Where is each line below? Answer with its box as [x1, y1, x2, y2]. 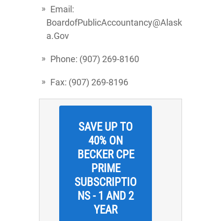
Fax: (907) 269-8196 [50, 77, 128, 87]
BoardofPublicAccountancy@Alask [46, 17, 182, 28]
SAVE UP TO [78, 120, 133, 134]
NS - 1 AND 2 [77, 189, 134, 203]
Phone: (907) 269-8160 [50, 54, 139, 64]
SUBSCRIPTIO [74, 176, 137, 189]
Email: [50, 4, 74, 14]
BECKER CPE [77, 148, 134, 161]
